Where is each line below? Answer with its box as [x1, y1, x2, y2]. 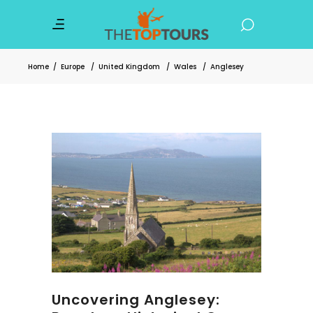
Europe [61, 61, 85, 72]
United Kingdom [99, 61, 160, 72]
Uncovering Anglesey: [52, 289, 220, 310]
